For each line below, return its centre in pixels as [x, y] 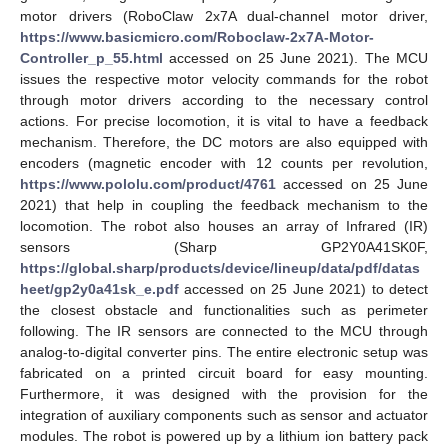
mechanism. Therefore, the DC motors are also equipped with [224, 141]
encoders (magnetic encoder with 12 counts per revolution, [224, 162]
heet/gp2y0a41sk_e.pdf [99, 288]
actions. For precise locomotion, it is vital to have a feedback [224, 120]
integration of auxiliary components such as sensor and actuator [224, 414]
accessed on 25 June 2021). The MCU [295, 57]
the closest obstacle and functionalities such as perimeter [224, 309]
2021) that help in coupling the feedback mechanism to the [224, 204]
